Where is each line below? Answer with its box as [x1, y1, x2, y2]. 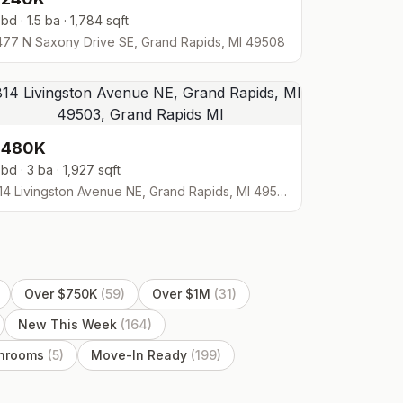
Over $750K [24, 286, 97, 301]
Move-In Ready [91, 347, 187, 363]
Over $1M [152, 286, 210, 301]
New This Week [18, 317, 117, 332]
